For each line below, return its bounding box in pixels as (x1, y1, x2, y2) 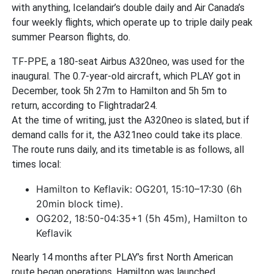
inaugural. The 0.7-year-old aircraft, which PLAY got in (12, 70, 241, 82)
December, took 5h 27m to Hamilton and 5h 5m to (12, 84, 228, 97)
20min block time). (36, 197, 124, 210)
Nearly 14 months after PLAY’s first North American (12, 251, 234, 263)
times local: (12, 158, 62, 170)
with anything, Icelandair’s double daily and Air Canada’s (12, 1, 245, 13)
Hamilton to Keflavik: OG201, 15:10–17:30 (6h (36, 182, 242, 195)
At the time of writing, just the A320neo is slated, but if (12, 114, 250, 126)
